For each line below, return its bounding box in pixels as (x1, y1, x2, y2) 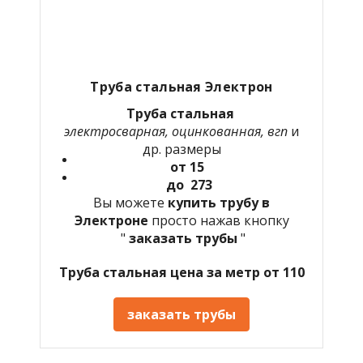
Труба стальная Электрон (90, 77, 273, 96)
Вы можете (93, 193, 168, 211)
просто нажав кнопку (151, 211, 289, 229)
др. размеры (142, 139, 221, 158)
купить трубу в (168, 193, 270, 211)
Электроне (74, 211, 152, 229)
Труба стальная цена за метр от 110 (58, 263, 305, 281)
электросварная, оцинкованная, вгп (64, 122, 291, 140)
